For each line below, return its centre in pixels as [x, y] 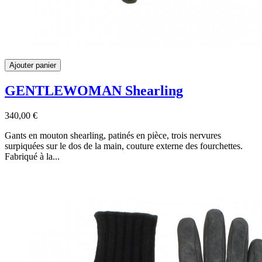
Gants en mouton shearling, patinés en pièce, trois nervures [113, 135]
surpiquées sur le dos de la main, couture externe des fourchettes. [124, 146]
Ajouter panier [33, 65]
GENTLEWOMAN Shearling [94, 90]
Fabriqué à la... [32, 156]
